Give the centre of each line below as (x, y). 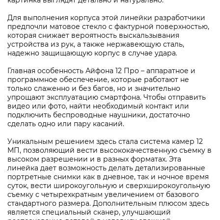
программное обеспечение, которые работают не (98, 80)
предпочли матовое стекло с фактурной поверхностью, (108, 27)
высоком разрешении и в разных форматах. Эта (94, 159)
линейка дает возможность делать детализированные (106, 168)
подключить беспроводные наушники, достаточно (99, 115)
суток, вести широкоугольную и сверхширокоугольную (109, 186)
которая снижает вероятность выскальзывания (93, 35)
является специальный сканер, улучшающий (89, 212)
